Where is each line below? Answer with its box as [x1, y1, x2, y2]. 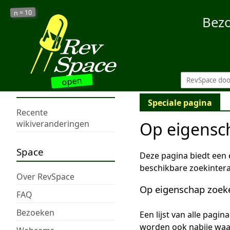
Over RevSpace [16, 170, 74, 182]
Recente [16, 107, 48, 119]
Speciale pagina [148, 97, 212, 109]
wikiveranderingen [16, 118, 89, 130]
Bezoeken [16, 206, 54, 218]
